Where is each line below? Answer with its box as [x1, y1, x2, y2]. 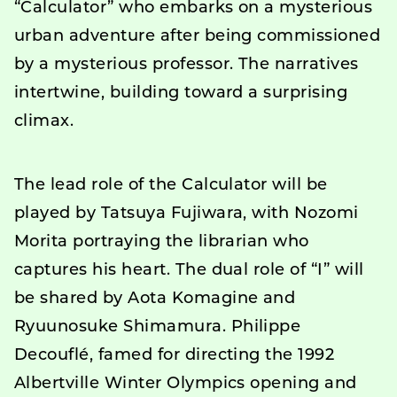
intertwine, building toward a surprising [14, 84, 348, 102]
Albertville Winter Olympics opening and [14, 375, 357, 393]
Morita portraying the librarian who [14, 233, 309, 251]
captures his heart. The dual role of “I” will [14, 261, 364, 279]
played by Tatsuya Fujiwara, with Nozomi [14, 205, 359, 222]
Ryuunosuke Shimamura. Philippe [14, 318, 301, 336]
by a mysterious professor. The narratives [14, 56, 359, 74]
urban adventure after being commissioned [14, 27, 381, 45]
